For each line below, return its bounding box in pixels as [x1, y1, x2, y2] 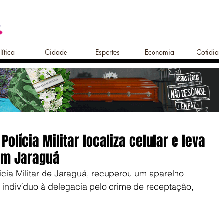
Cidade [44, 47, 67, 57]
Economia [145, 47, 174, 57]
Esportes [95, 47, 120, 57]
